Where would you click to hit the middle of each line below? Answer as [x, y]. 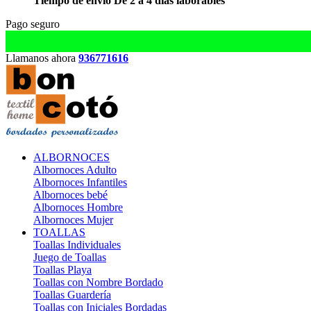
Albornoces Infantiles [80, 182]
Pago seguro [33, 24]
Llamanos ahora [42, 58]
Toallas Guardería [72, 295]
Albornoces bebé [70, 195]
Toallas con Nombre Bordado [98, 282]
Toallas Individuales [77, 245]
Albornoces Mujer [73, 220]
